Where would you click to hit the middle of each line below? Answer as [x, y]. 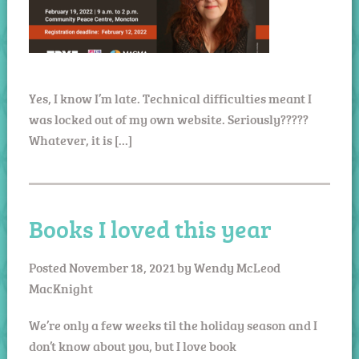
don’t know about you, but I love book [132, 346]
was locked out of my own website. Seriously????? [168, 119]
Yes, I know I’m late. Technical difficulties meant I [170, 98]
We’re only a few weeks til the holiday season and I [173, 325]
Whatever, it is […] [80, 140]
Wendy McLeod [237, 267]
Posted [48, 267]
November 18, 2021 [121, 267]
